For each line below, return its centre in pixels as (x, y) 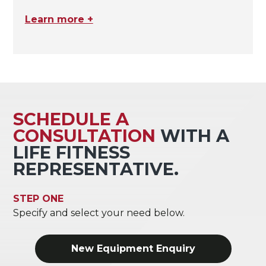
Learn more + (59, 20)
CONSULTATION (84, 136)
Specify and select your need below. (99, 213)
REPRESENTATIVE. (96, 169)
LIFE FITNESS (71, 153)
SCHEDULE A (71, 119)
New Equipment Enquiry (133, 249)
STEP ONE (38, 199)
